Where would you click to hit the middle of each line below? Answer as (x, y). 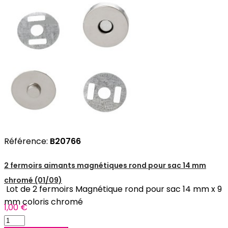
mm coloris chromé (44, 202)
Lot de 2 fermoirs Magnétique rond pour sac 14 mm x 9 (113, 189)
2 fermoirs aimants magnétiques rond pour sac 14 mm (105, 165)
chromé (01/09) (33, 180)
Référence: (27, 141)
